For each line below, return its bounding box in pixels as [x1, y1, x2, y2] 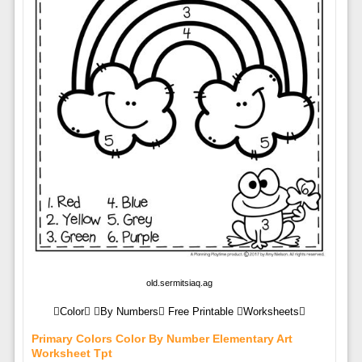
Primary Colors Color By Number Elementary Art [31, 332, 293, 346]
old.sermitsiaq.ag [145, 278, 213, 288]
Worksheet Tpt [31, 347, 112, 360]
